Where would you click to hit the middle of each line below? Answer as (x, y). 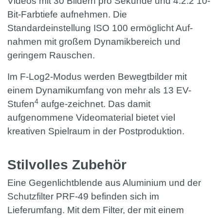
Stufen (21, 104)
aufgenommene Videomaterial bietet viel (91, 118)
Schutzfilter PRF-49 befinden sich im (83, 197)
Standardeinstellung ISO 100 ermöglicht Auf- (100, 28)
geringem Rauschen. (51, 55)
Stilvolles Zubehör (69, 165)
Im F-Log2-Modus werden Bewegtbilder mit (97, 77)
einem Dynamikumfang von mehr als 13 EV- (99, 91)
